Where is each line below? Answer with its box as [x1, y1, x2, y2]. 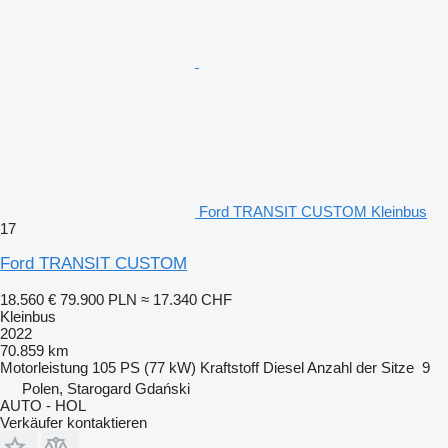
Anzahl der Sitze [307, 358, 414, 376]
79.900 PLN [60, 290, 137, 308]
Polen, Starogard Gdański [22, 379, 190, 397]
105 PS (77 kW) [92, 358, 196, 376]
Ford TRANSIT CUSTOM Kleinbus [199, 202, 427, 220]
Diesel [263, 358, 304, 376]
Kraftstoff [200, 358, 259, 376]
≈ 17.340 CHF [141, 290, 232, 308]
